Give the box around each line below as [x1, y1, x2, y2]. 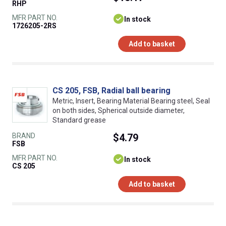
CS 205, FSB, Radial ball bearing [52, 86, 171, 96]
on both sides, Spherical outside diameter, [52, 106, 185, 115]
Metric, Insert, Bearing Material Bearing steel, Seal [52, 97, 210, 105]
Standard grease [52, 116, 106, 125]
